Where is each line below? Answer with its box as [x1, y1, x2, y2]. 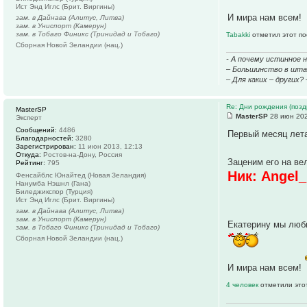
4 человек [226, 281, 261, 289]
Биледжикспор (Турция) [16, 188, 93, 196]
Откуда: [16, 151, 41, 159]
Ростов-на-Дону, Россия [41, 151, 122, 159]
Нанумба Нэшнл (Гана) [16, 180, 90, 188]
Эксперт [16, 114, 42, 122]
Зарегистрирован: [16, 143, 76, 151]
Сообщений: [16, 126, 57, 134]
